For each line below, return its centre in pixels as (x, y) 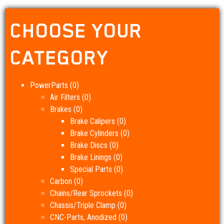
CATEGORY (59, 58)
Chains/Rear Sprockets (86, 193)
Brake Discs (89, 145)
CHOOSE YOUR (76, 31)
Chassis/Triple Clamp (83, 205)
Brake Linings (91, 157)
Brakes (61, 109)
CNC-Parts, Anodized (83, 217)
